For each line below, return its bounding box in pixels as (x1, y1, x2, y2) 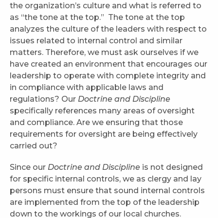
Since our (10, 163, 48, 172)
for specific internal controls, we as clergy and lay (10, 174, 201, 184)
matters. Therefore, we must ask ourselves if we (10, 48, 199, 57)
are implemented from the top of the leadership (10, 198, 200, 207)
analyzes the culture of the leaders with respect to (10, 24, 207, 34)
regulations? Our (10, 94, 78, 104)
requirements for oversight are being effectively (10, 129, 198, 139)
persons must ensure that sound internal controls (10, 186, 205, 196)
